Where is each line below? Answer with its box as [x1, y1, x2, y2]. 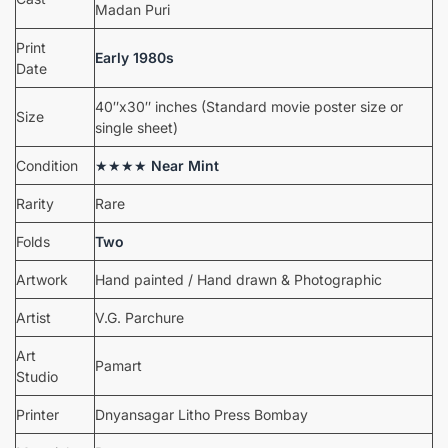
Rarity [16, 194, 54, 212]
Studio [16, 367, 58, 385]
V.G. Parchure [95, 308, 184, 326]
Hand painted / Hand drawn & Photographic [95, 270, 382, 288]
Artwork [16, 270, 68, 288]
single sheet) [95, 118, 178, 136]
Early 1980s [95, 48, 174, 66]
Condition [16, 156, 78, 174]
